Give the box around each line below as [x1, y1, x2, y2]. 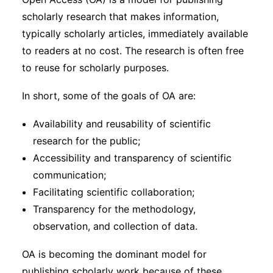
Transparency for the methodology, [33, 203, 196, 215]
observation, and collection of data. [33, 220, 197, 232]
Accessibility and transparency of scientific [33, 152, 232, 164]
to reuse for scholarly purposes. [22, 62, 169, 74]
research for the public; [33, 135, 140, 147]
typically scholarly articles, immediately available [22, 27, 248, 40]
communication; [33, 169, 106, 181]
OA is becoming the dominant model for [22, 248, 207, 260]
